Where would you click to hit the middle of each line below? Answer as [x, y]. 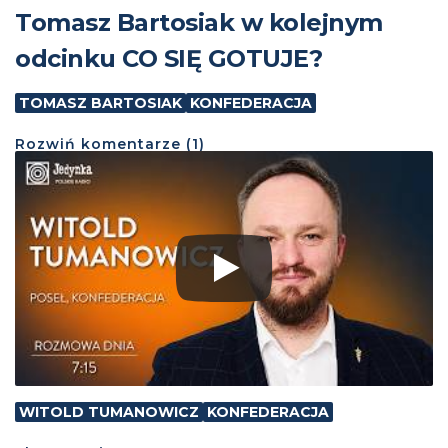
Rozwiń [45, 143]
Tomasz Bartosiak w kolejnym [199, 22]
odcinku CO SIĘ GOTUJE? [168, 58]
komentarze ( [134, 143]
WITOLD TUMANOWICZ [109, 412]
